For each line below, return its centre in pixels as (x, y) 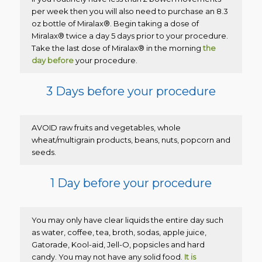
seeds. (44, 152)
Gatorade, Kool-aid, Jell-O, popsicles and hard (118, 244)
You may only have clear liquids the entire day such (127, 220)
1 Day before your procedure (131, 183)
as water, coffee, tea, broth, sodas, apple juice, (119, 232)
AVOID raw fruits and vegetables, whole (106, 128)
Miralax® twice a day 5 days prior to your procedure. (130, 36)
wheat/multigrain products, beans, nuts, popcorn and (131, 140)
